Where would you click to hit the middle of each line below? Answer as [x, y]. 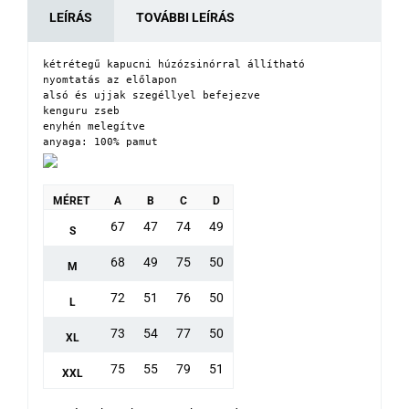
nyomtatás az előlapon [110, 79]
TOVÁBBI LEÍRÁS [185, 17]
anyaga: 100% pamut [100, 141]
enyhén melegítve [94, 126]
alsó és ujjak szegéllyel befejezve [152, 94]
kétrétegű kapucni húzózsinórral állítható [174, 63]
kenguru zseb [81, 110]
